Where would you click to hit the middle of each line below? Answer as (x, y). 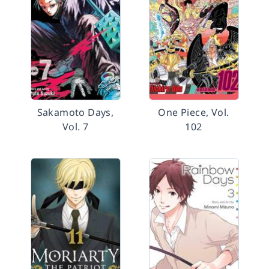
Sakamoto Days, (75, 112)
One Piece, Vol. (194, 112)
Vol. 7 (75, 127)
